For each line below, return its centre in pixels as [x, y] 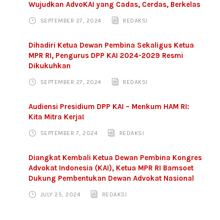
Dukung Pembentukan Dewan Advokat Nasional [111, 179]
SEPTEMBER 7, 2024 [69, 133]
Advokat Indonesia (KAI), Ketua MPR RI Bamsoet [111, 168]
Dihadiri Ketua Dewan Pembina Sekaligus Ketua [111, 45]
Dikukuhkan [50, 66]
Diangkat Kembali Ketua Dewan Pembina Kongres [115, 158]
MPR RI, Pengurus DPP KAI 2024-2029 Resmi [106, 56]
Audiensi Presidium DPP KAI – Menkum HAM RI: [109, 107]
